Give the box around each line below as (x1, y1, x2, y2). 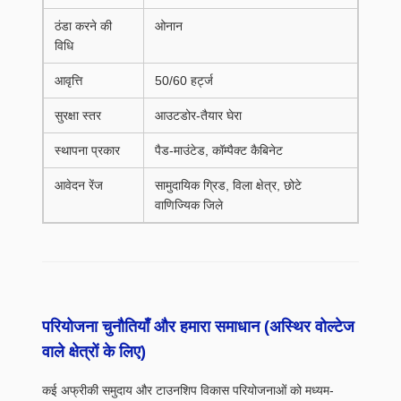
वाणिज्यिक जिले (155, 198, 223, 212)
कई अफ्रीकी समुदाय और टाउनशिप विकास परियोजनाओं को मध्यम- (42, 383, 334, 397)
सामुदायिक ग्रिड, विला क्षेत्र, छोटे (155, 178, 302, 192)
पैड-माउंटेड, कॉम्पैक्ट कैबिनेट (155, 143, 283, 158)
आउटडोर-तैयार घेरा (155, 108, 242, 123)
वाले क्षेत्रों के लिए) (42, 343, 146, 361)
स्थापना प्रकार (55, 143, 120, 158)
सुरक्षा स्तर (55, 108, 101, 123)
